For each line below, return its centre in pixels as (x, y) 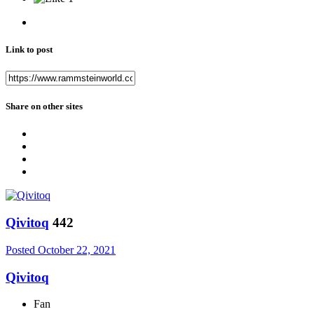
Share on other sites (44, 107)
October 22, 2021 (77, 250)
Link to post (29, 49)
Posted (22, 250)
